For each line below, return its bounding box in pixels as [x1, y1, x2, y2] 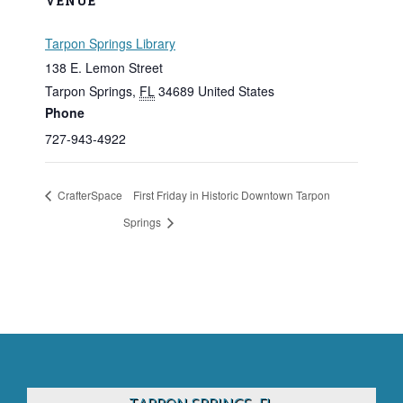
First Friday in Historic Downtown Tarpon [133, 186, 331, 202]
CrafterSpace [55, 186, 122, 202]
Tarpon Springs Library [45, 33, 175, 52]
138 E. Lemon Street [45, 58, 163, 76]
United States [198, 81, 274, 100]
